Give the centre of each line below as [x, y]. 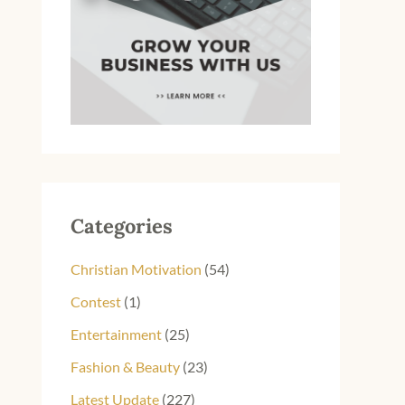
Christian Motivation [136, 269]
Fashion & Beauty [125, 367]
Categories [122, 226]
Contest [96, 302]
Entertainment [116, 334]
